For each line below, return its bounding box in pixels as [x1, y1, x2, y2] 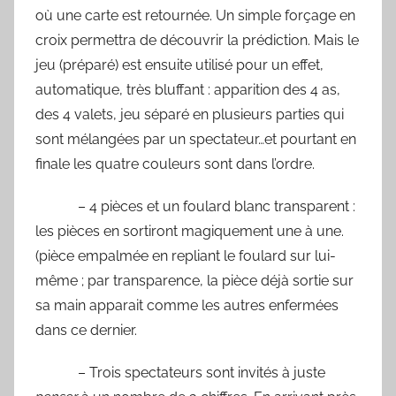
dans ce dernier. [35, 322, 137, 339]
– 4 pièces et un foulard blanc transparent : [35, 198, 355, 216]
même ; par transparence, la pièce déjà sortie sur [35, 272, 354, 290]
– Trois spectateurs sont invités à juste [35, 364, 325, 382]
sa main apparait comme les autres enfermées [35, 297, 339, 315]
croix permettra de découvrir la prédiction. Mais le [35, 32, 359, 49]
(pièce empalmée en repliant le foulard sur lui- [35, 247, 336, 265]
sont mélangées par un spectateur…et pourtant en [35, 131, 356, 148]
